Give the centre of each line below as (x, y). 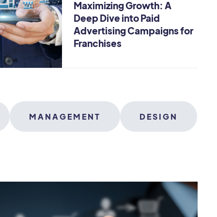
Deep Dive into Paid (117, 18)
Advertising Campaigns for (134, 30)
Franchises (98, 43)
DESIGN (159, 116)
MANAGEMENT (65, 116)
